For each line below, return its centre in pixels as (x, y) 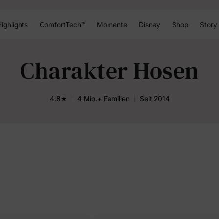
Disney (149, 24)
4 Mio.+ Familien (103, 99)
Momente (112, 24)
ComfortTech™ (62, 24)
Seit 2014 (154, 99)
